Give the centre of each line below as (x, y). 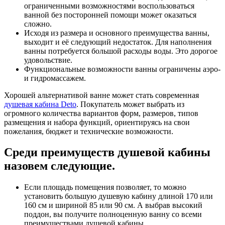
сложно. (38, 24)
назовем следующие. (60, 166)
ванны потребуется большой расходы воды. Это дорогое (121, 51)
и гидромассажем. (55, 78)
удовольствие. (48, 60)
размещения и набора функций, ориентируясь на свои (97, 122)
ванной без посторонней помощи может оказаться (110, 15)
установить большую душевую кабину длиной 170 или (119, 196)
